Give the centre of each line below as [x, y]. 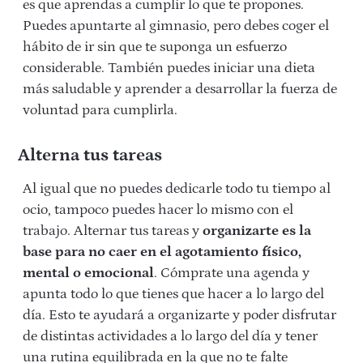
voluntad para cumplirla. [100, 111]
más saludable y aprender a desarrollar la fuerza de [180, 90]
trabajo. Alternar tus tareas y [113, 231]
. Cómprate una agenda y [232, 273]
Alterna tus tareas [90, 156]
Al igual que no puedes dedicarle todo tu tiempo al [177, 189]
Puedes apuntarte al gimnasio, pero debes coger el [176, 26]
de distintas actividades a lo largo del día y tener [170, 337]
